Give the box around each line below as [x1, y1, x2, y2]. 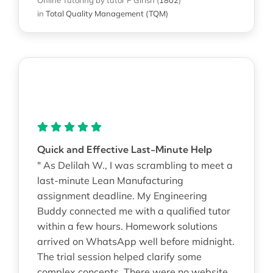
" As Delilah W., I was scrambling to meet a [37, 158, 233, 171]
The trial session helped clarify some [37, 250, 202, 263]
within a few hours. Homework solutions [37, 219, 218, 232]
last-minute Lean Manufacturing [37, 174, 183, 186]
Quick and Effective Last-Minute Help [37, 143, 212, 155]
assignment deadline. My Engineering [37, 189, 207, 202]
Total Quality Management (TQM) [45, 8, 168, 18]
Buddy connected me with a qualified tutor [37, 204, 230, 217]
